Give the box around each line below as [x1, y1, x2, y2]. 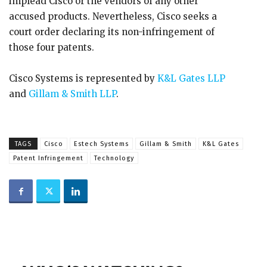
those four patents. [9, 42, 94, 53]
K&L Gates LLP [155, 73, 225, 84]
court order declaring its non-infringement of [9, 26, 215, 38]
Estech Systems [74, 140, 129, 148]
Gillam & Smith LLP [26, 88, 116, 100]
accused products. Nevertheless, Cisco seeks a [9, 11, 217, 22]
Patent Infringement [13, 154, 83, 162]
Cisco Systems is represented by [9, 73, 155, 84]
